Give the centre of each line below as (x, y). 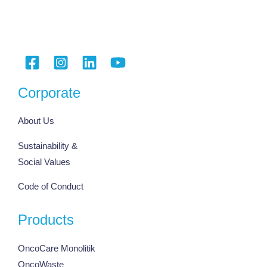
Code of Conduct (51, 187)
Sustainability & (48, 146)
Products (46, 220)
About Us (36, 121)
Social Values (44, 162)
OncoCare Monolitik (57, 248)
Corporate (49, 93)
